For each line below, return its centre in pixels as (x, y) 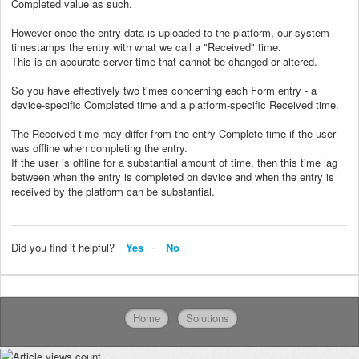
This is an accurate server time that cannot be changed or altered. (164, 61)
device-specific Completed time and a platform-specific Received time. (175, 104)
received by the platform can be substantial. (113, 191)
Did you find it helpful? (63, 247)
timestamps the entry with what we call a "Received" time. (146, 46)
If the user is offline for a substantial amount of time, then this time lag (174, 162)
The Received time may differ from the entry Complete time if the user (173, 133)
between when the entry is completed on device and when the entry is (173, 176)
